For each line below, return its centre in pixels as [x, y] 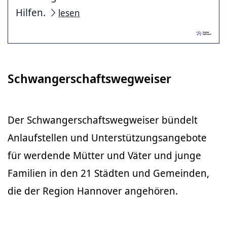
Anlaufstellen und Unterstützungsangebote [107, 138]
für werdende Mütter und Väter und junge [104, 156]
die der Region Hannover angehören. [93, 191]
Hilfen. [32, 12]
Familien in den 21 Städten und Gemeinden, [108, 173]
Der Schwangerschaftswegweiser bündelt [103, 120]
